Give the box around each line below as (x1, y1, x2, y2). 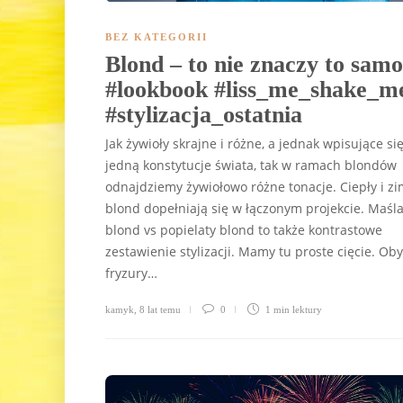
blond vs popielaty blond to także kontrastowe (105, 220, 382, 238)
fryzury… (105, 264, 157, 282)
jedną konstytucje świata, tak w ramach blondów (105, 156, 397, 174)
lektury (292, 303, 322, 315)
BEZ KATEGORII (105, 31, 208, 42)
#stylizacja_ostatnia (105, 101, 309, 128)
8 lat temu (139, 303, 181, 315)
